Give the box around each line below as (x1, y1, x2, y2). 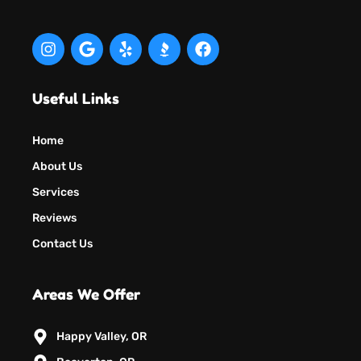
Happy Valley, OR (56, 329, 147, 343)
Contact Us (32, 236, 93, 251)
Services (32, 185, 79, 199)
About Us (32, 159, 82, 173)
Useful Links (32, 89, 119, 107)
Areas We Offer (32, 284, 140, 303)
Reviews (32, 210, 77, 225)
